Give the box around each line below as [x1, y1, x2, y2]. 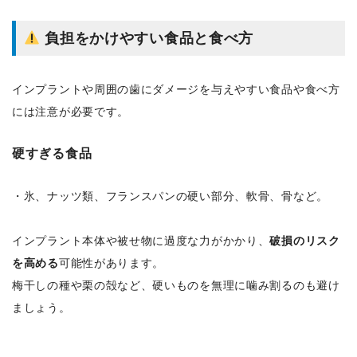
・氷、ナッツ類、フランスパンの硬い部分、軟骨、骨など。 [12, 190, 328, 203]
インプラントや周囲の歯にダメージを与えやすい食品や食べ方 [12, 83, 340, 96]
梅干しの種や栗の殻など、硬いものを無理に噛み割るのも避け [12, 279, 340, 292]
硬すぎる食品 [12, 146, 92, 161]
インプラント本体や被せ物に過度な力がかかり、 [12, 234, 270, 248]
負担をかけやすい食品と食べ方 [45, 30, 254, 47]
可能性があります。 [58, 257, 165, 270]
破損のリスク [269, 234, 340, 248]
